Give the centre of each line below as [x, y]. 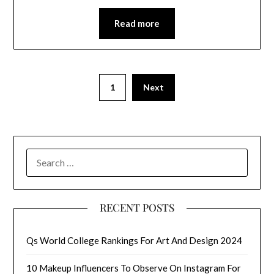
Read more [137, 23]
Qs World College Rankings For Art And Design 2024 [135, 240]
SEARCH [44, 155]
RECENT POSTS [137, 207]
